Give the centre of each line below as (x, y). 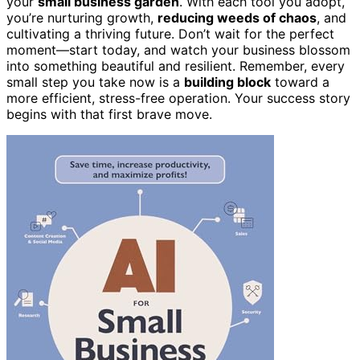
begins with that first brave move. (109, 114)
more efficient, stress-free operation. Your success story (178, 98)
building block (227, 82)
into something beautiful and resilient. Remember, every (176, 65)
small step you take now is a (95, 82)
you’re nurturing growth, (82, 17)
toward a (300, 82)
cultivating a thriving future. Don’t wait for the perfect (170, 33)
